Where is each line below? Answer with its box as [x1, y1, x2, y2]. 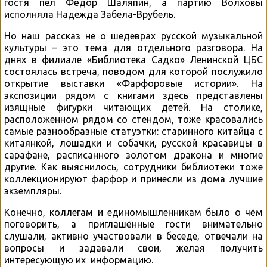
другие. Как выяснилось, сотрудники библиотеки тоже [4, 162, 263, 173]
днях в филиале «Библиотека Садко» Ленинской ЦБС [4, 54, 263, 66]
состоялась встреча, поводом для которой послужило [4, 66, 263, 77]
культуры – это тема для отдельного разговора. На [4, 42, 263, 54]
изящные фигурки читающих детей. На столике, [4, 102, 263, 113]
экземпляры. [4, 185, 61, 197]
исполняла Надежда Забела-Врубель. [4, 9, 175, 20]
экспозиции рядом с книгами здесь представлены [4, 90, 263, 101]
